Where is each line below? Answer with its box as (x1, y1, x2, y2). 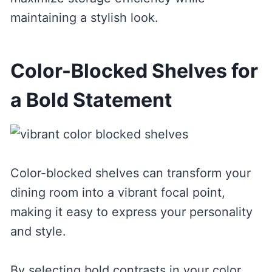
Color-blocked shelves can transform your (10, 165, 251, 180)
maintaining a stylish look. (10, 10, 158, 25)
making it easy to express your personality (10, 204, 253, 219)
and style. (10, 223, 66, 239)
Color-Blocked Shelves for (10, 58, 258, 83)
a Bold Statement (10, 87, 172, 112)
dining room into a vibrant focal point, (10, 185, 225, 200)
